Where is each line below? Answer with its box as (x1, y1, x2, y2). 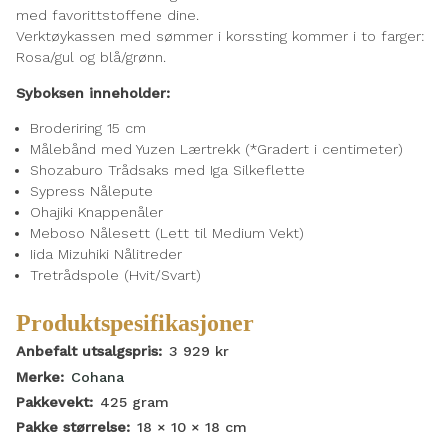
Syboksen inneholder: (16, 84, 170, 101)
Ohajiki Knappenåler (30, 203, 164, 220)
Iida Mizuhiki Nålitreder (30, 245, 183, 262)
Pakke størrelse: (16, 419, 130, 436)
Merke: (16, 368, 64, 385)
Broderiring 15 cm (30, 119, 147, 136)
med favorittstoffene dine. (16, 7, 199, 24)
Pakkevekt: (16, 394, 93, 411)
